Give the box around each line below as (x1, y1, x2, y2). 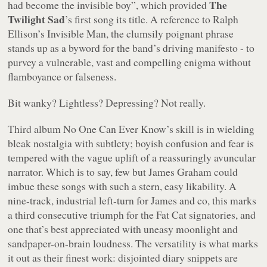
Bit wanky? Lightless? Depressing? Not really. (8, 95, 206, 110)
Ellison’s (8, 26, 48, 41)
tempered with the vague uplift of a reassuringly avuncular (8, 150, 256, 164)
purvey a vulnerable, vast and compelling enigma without (8, 54, 252, 69)
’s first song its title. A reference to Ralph (65, 11, 239, 26)
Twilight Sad (8, 11, 66, 27)
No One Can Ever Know (63, 121, 167, 136)
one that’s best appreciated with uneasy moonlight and (8, 221, 238, 236)
